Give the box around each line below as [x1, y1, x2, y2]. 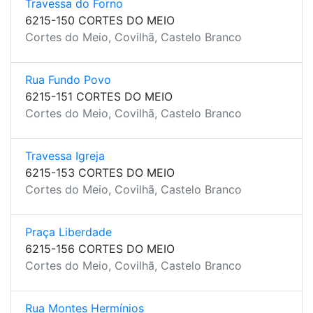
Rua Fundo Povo [25, 73, 111, 87]
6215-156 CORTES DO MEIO [25, 242, 175, 256]
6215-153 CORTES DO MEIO [25, 166, 175, 180]
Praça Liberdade [25, 225, 112, 239]
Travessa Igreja [25, 149, 105, 163]
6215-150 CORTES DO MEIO [25, 13, 175, 27]
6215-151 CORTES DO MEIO [25, 89, 173, 103]
